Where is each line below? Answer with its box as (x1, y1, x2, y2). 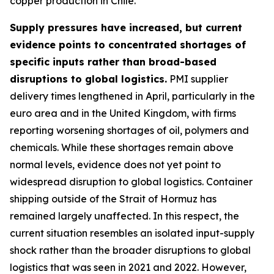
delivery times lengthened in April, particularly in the (10, 90, 255, 102)
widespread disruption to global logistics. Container (10, 176, 253, 188)
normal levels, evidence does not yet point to (10, 158, 221, 171)
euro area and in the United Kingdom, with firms (10, 107, 236, 119)
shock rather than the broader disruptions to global (10, 244, 251, 256)
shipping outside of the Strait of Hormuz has (10, 193, 217, 205)
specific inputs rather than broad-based (10, 56, 217, 68)
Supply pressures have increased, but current (10, 21, 242, 34)
